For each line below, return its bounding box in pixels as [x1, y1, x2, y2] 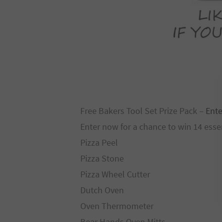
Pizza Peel [80, 137, 118, 148]
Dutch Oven [80, 184, 124, 196]
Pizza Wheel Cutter [80, 168, 150, 180]
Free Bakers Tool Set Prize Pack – [80, 105, 206, 116]
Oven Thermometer [80, 200, 154, 212]
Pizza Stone [80, 153, 124, 164]
